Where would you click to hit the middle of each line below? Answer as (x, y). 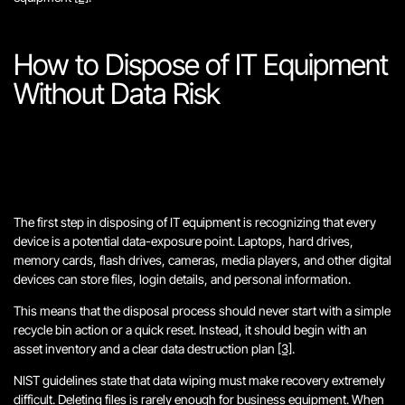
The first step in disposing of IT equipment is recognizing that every (195, 222)
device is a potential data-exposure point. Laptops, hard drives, (184, 241)
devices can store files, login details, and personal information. (182, 279)
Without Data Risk (117, 94)
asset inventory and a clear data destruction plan (146, 348)
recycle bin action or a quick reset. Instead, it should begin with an (190, 330)
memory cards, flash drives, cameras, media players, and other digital (202, 260)
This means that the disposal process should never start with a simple (202, 311)
